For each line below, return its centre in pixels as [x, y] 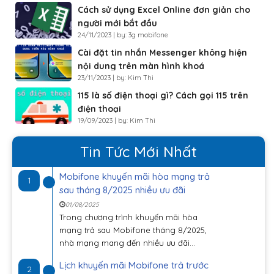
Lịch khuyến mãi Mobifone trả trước [134, 265]
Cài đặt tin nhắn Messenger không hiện [162, 53]
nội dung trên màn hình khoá [141, 66]
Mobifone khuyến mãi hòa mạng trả [135, 177]
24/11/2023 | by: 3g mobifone [123, 35]
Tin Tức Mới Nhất [139, 152]
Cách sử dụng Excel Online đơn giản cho [164, 10]
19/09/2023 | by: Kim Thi [117, 121]
